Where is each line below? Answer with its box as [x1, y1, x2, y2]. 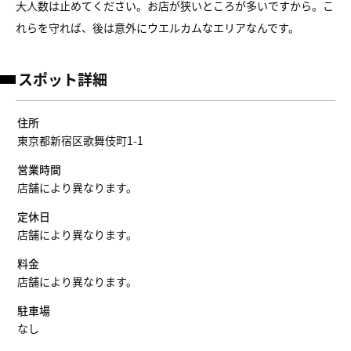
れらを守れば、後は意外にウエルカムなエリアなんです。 [16, 20, 299, 36]
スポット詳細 [18, 68, 107, 90]
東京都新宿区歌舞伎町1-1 [17, 132, 143, 149]
